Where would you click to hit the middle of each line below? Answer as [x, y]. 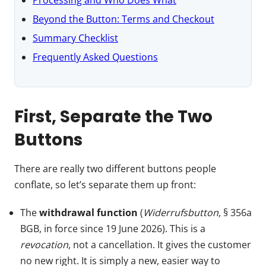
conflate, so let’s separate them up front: [105, 184]
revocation [44, 244]
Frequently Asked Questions [95, 57]
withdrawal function [88, 212]
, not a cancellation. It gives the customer [160, 244]
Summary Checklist [75, 38]
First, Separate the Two [113, 116]
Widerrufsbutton [181, 212]
